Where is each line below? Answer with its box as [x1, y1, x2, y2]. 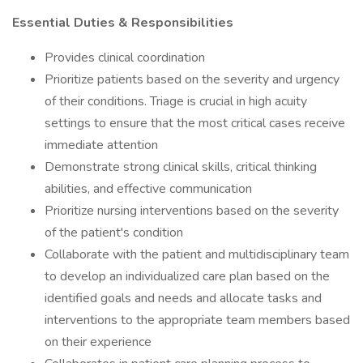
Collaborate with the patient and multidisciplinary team [45, 246, 349, 263]
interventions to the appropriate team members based [45, 311, 350, 329]
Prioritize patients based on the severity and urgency [45, 70, 340, 88]
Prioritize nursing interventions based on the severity [45, 202, 339, 220]
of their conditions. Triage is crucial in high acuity [45, 92, 307, 110]
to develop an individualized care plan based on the [45, 267, 330, 285]
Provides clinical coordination [45, 49, 205, 66]
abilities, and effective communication [45, 180, 252, 198]
